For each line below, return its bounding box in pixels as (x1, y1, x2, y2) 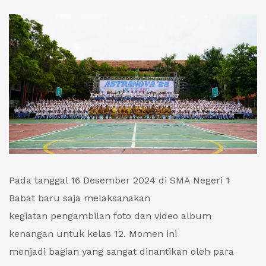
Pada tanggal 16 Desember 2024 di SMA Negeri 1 (9, 175, 230, 186)
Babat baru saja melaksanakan (9, 192, 150, 204)
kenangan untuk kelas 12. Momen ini (9, 228, 177, 240)
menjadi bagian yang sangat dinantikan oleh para (9, 246, 234, 258)
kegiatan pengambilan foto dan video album (9, 210, 211, 222)
